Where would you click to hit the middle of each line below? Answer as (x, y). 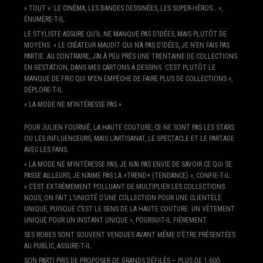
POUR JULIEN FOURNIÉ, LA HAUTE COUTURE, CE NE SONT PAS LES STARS (129, 127)
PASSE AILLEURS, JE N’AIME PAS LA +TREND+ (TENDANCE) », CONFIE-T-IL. (128, 175)
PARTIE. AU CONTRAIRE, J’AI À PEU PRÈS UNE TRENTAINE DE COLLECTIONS (130, 56)
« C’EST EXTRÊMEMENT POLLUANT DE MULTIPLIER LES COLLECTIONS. (125, 186)
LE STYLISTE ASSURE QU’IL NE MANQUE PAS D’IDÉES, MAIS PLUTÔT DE (125, 34)
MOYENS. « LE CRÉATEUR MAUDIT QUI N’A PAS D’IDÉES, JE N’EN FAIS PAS (127, 45)
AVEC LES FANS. (46, 149)
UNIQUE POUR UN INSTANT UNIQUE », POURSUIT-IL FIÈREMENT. (116, 220)
